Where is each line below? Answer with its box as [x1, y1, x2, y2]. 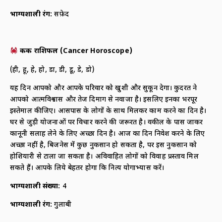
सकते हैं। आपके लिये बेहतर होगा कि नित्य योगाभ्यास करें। [10, 163, 165, 173]
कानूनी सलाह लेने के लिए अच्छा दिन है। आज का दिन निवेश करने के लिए [10, 129, 205, 139]
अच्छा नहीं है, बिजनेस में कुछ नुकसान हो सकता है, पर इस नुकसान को [10, 140, 197, 150]
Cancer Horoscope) [63, 47, 132, 56]
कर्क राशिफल [20, 47, 60, 56]
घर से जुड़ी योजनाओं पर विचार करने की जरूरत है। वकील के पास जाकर [10, 117, 203, 127]
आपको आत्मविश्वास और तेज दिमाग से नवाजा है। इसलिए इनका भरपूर [10, 95, 198, 105]
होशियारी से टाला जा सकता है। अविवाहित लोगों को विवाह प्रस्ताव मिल [10, 152, 199, 162]
